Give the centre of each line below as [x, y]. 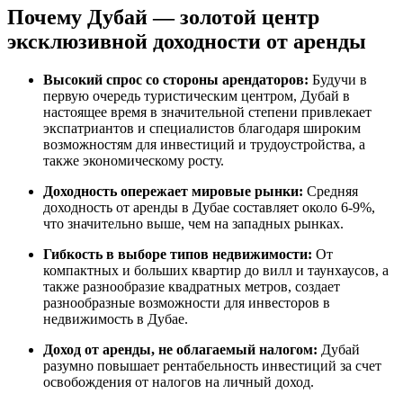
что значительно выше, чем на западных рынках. [193, 223]
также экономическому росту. [134, 160]
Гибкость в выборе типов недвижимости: [178, 254]
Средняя [331, 191]
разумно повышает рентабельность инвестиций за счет [212, 365]
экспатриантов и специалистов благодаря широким [202, 128]
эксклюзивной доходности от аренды [187, 41]
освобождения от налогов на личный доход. [179, 381]
